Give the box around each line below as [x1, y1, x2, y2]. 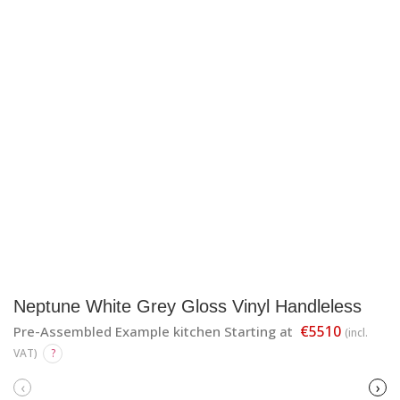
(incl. [345, 324, 368, 340]
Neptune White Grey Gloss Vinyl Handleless [13, 296, 362, 316]
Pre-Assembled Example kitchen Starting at [13, 321, 296, 340]
